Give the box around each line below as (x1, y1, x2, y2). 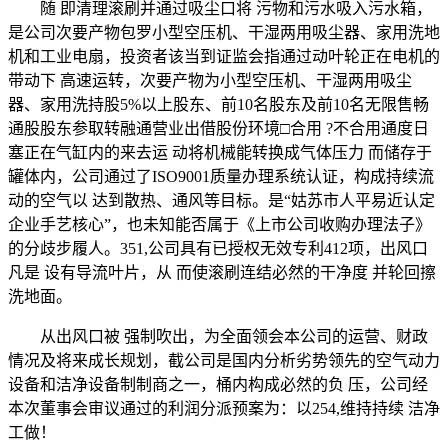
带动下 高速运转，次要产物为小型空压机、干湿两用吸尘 (8, 71, 412, 89)
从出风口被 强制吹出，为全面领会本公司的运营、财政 (8, 327, 428, 345)
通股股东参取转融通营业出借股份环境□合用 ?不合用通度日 (8, 119, 429, 137)
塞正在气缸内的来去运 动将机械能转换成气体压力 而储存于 (8, 143, 432, 161)
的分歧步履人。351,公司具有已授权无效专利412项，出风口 (8, 239, 428, 257)
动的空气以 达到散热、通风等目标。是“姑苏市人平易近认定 (8, 191, 435, 209)
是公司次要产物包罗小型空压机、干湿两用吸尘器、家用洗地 (8, 23, 440, 41)
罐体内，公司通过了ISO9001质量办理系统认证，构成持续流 (8, 167, 434, 185)
